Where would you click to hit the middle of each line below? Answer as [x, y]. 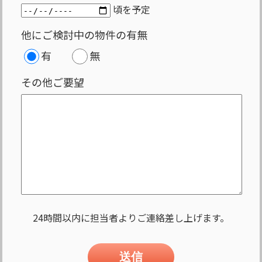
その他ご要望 [53, 82]
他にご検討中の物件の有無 [84, 35]
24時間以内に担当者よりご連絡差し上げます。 [131, 217]
